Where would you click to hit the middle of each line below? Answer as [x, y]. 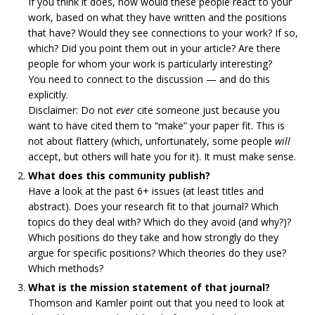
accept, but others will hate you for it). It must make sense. [162, 156]
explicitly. [48, 95]
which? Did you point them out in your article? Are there [154, 48]
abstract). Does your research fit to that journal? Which [153, 206]
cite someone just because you [207, 110]
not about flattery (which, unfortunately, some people [152, 141]
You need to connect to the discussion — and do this [149, 79]
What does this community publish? [119, 175]
